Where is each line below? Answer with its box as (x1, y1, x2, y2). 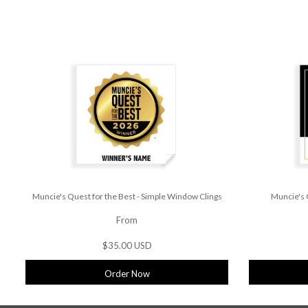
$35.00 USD (102, 240, 152, 252)
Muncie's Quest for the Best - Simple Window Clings (32, 191, 222, 202)
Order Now (104, 268, 150, 279)
